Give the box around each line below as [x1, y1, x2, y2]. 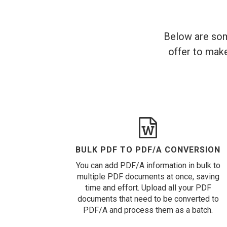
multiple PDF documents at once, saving [77, 172, 219, 181]
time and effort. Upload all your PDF [85, 183, 211, 193]
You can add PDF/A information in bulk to [75, 161, 220, 170]
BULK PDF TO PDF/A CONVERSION [75, 145, 220, 155]
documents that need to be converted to [77, 194, 219, 204]
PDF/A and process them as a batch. [83, 205, 213, 215]
